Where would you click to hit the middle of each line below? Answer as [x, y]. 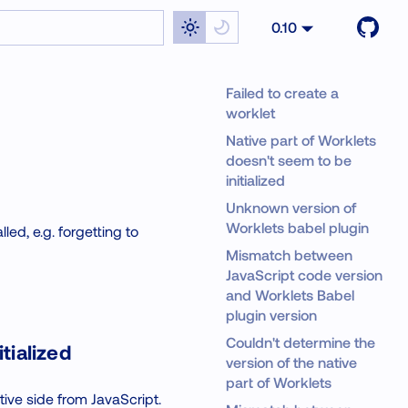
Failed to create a [282, 92]
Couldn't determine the [300, 342]
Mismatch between [289, 255]
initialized [255, 180]
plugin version [271, 315]
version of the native [291, 362]
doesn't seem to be [288, 160]
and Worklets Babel [290, 295]
